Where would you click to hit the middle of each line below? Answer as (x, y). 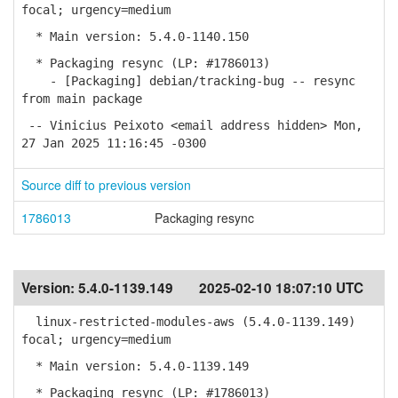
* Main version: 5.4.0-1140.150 (135, 36)
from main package (82, 99)
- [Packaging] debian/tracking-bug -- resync (188, 81)
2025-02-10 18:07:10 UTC (281, 288)
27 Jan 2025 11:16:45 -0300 (114, 143)
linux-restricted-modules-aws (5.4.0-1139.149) (188, 322)
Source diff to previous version (106, 185)
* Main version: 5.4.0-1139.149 (135, 366)
